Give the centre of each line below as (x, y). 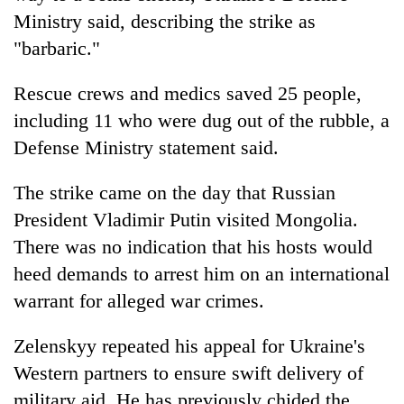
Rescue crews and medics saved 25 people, (188, 93)
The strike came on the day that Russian (174, 192)
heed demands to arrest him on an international (202, 273)
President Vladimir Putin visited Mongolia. (186, 219)
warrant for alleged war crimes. (139, 300)
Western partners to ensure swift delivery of (188, 372)
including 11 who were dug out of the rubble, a (202, 120)
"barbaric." (57, 48)
